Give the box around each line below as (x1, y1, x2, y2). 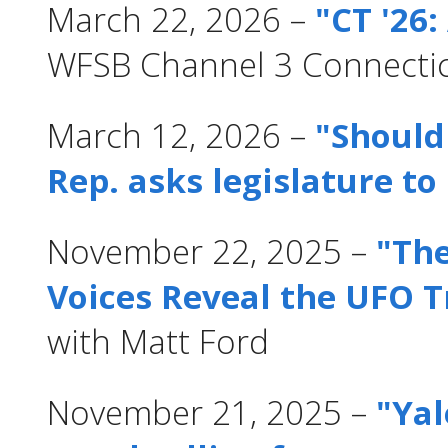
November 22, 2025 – (47, 228, 376, 274)
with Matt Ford (47, 318, 269, 364)
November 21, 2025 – (47, 389, 376, 435)
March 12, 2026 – (47, 112, 315, 158)
